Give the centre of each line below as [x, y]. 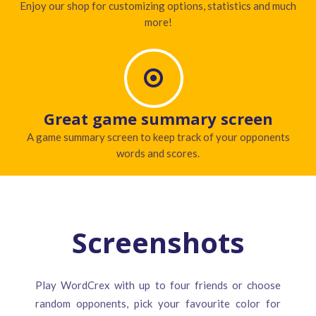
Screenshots [158, 243]
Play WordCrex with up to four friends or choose [158, 285]
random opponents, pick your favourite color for [158, 304]
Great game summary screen [158, 118]
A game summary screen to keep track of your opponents [158, 136]
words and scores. [158, 153]
